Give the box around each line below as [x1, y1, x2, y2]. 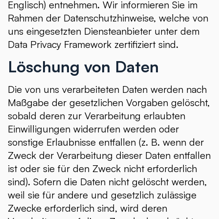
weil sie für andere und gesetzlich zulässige [8, 189, 197, 201]
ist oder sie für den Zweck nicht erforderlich [8, 162, 197, 175]
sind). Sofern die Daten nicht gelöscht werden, [8, 175, 207, 188]
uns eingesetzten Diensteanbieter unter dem [8, 25, 199, 37]
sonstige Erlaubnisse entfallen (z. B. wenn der [8, 136, 204, 148]
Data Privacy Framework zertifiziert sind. [8, 38, 178, 50]
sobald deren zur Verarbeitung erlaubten [8, 109, 185, 122]
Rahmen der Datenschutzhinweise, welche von [8, 12, 208, 24]
